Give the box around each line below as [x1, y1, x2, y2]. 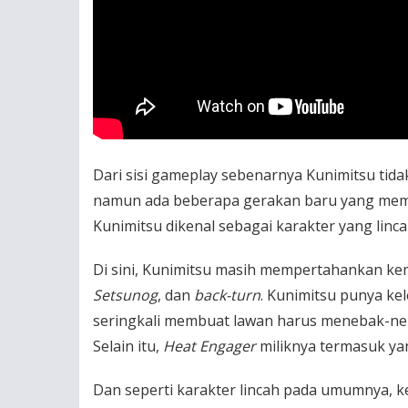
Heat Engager [163, 335, 256, 356]
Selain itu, [93, 335, 163, 356]
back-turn [194, 284, 260, 305]
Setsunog [93, 284, 158, 305]
